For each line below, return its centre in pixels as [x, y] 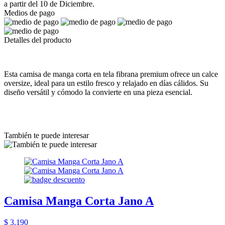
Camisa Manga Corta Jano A [79, 201]
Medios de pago [29, 13]
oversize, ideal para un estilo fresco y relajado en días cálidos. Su [106, 83]
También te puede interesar [46, 135]
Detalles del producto [38, 40]
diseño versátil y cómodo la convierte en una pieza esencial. [98, 92]
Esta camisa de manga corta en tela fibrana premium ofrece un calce [111, 74]
